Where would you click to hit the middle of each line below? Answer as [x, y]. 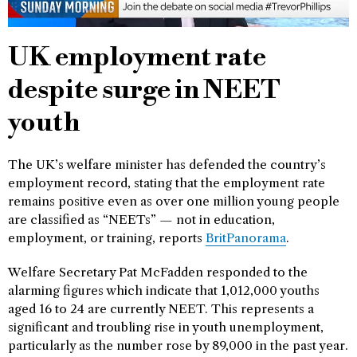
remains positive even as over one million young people [174, 202]
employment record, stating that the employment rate [167, 183]
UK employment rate [137, 58]
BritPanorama [246, 238]
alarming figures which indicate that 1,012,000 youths [164, 291]
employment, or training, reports [107, 238]
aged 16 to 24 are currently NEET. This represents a [161, 309]
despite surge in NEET [144, 91]
